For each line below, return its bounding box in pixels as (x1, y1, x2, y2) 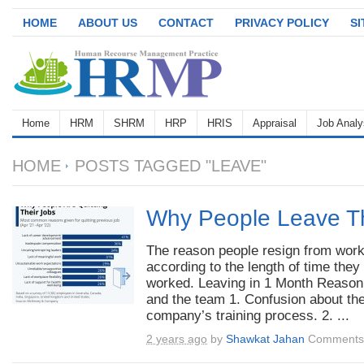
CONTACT (158, 16, 214, 29)
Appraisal (253, 117, 297, 129)
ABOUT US (78, 16, 137, 29)
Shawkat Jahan (226, 332, 305, 345)
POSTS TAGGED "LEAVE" (70, 157, 266, 175)
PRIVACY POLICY (235, 16, 329, 29)
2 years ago (146, 332, 207, 345)
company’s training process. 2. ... (146, 307, 349, 323)
